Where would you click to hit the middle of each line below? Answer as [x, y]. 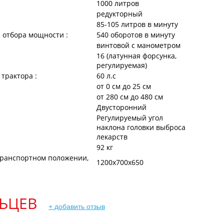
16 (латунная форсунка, [136, 56]
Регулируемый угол [130, 118]
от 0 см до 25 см [124, 86]
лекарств [112, 137]
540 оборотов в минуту [136, 35]
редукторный [119, 14]
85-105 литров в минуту [137, 24]
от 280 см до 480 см [130, 97]
